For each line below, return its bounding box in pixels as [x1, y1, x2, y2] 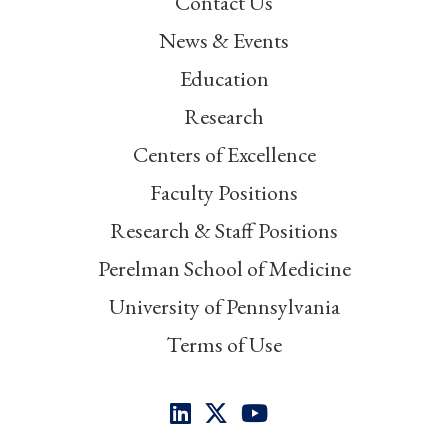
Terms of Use [166, 329, 282, 359]
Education [179, 63, 269, 93]
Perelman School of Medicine [97, 253, 351, 283]
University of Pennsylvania [108, 291, 340, 321]
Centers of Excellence [132, 139, 316, 169]
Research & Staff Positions [110, 215, 338, 245]
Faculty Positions [150, 177, 298, 207]
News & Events [159, 25, 289, 55]
